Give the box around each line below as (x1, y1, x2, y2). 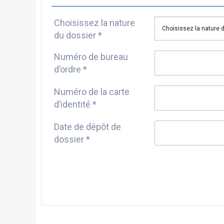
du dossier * (54, 29, 102, 40)
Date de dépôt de (54, 121, 121, 132)
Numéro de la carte (54, 86, 129, 97)
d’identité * (54, 98, 96, 109)
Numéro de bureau (54, 51, 128, 62)
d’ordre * (54, 63, 87, 74)
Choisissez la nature (54, 17, 135, 28)
